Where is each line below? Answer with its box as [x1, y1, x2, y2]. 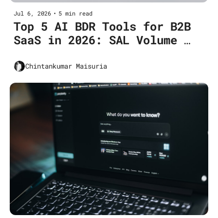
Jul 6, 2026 [14, 9, 51, 17]
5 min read [58, 9, 92, 17]
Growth [14, 45, 54, 61]
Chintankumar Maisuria [25, 61, 107, 71]
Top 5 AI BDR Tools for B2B [14, 18, 191, 34]
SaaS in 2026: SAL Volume [14, 32, 177, 48]
